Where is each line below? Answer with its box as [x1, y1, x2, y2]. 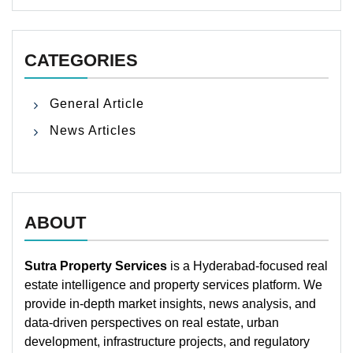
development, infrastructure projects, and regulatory [24, 334, 310, 348]
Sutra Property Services [24, 258, 167, 273]
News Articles [50, 123, 136, 137]
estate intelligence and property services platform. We [24, 277, 322, 292]
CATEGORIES [24, 50, 138, 70]
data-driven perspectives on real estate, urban [24, 315, 279, 329]
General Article [50, 96, 144, 110]
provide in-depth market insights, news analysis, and [24, 296, 316, 310]
